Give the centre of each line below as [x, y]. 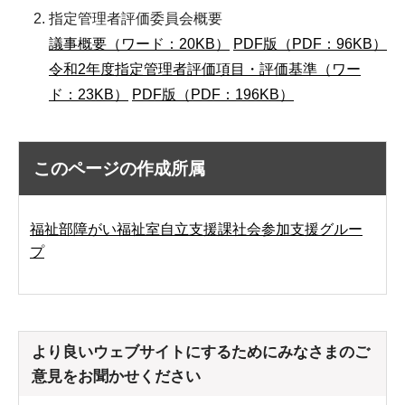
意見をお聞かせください [116, 376]
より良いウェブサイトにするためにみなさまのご [201, 352]
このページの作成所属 [119, 169]
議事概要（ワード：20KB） [139, 44]
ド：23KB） [89, 94]
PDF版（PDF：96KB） [310, 44]
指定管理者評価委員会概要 [136, 19]
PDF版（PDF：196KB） [213, 94]
